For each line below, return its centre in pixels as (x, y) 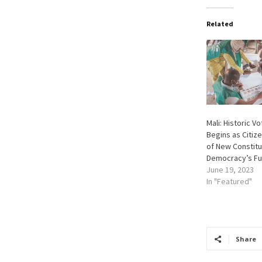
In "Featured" (229, 182)
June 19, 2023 (230, 170)
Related (220, 24)
